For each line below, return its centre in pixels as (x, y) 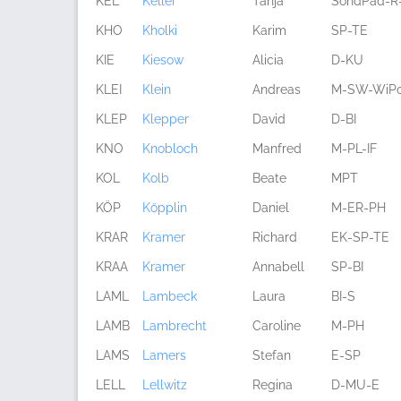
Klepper (166, 119)
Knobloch (170, 149)
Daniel (271, 208)
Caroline (277, 326)
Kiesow (163, 60)
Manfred (277, 149)
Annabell (278, 267)
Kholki (160, 30)
